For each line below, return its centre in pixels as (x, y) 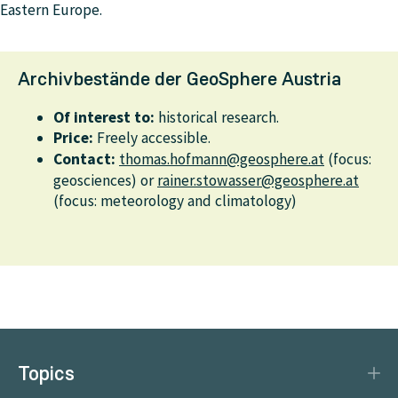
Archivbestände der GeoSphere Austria (179, 79)
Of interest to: (104, 117)
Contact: (84, 159)
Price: (73, 138)
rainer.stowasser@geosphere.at (258, 180)
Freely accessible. (152, 138)
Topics (46, 373)
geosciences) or (105, 180)
